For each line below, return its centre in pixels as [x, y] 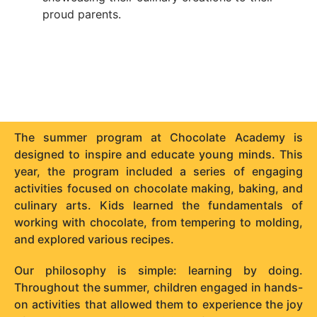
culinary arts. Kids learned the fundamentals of [158, 205]
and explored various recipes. [94, 239]
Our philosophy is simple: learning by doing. [158, 270]
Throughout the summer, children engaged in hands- [158, 287]
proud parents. [82, 14]
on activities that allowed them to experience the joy [158, 304]
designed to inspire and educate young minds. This [158, 154]
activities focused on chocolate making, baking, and [158, 188]
